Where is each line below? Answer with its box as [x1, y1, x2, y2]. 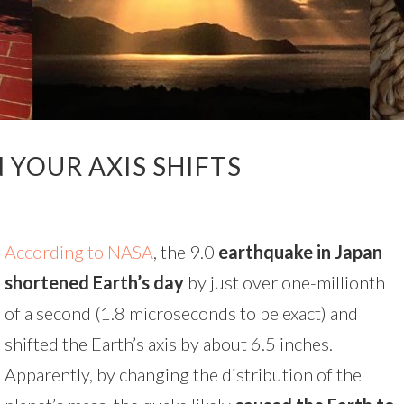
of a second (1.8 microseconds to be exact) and [5, 302, 358, 324]
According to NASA [5, 241, 153, 262]
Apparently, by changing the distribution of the [5, 363, 362, 385]
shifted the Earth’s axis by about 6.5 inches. [5, 333, 333, 354]
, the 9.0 [153, 241, 218, 262]
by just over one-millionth [184, 271, 385, 293]
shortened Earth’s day [5, 271, 184, 293]
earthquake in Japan [218, 241, 382, 262]
